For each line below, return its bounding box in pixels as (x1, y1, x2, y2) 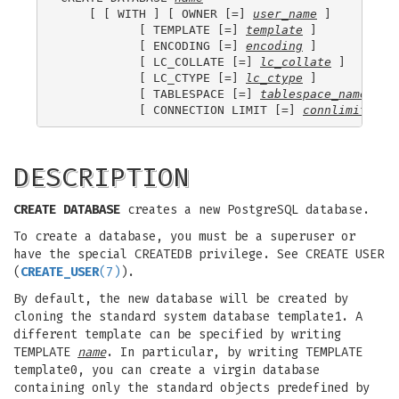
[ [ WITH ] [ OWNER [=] (61, 6, 253, 20)
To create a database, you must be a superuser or (13, 229, 355, 244)
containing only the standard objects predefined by (13, 380, 370, 395)
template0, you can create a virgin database (13, 362, 320, 378)
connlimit (303, 102, 367, 117)
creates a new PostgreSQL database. (120, 202, 370, 217)
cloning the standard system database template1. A (13, 309, 362, 324)
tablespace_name (260, 86, 367, 101)
